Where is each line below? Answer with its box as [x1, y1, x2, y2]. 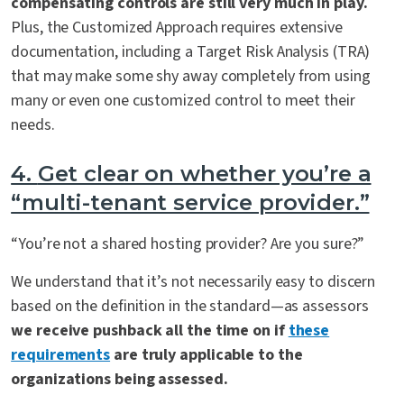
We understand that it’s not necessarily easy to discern [11, 271, 376, 294]
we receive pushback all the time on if [11, 319, 289, 343]
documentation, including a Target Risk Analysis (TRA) [11, 41, 371, 64]
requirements [11, 344, 111, 367]
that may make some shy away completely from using [11, 65, 371, 88]
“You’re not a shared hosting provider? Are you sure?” [11, 233, 365, 256]
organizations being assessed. [11, 368, 228, 391]
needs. [11, 114, 55, 137]
